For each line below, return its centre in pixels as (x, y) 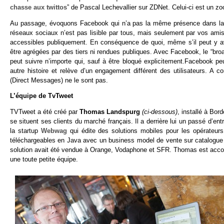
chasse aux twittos (38, 7)
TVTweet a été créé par (45, 112)
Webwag (54, 131)
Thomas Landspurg (111, 112)
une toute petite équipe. (44, 159)
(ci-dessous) (160, 112)
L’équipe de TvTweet (41, 96)
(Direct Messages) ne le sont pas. (59, 80)
